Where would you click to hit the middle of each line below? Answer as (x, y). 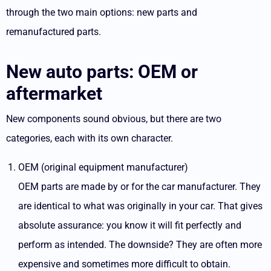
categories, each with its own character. (90, 138)
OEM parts (41, 187)
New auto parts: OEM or (102, 72)
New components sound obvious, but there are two (114, 119)
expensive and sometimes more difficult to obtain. (124, 264)
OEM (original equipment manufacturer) (103, 167)
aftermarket (54, 93)
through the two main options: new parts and (102, 12)
